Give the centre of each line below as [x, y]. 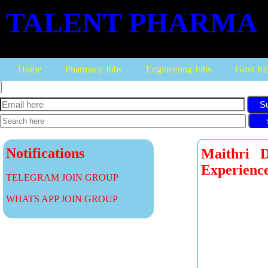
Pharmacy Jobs [94, 69]
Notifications [45, 153]
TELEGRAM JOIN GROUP [62, 177]
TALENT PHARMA [132, 22]
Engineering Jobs [179, 69]
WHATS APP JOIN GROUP [62, 199]
